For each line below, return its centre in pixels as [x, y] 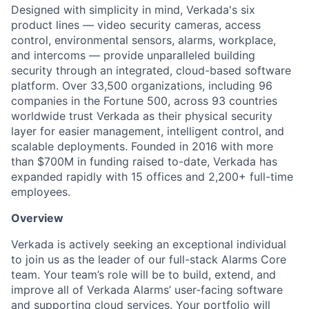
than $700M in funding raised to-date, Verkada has [144, 161]
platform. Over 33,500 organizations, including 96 [142, 85]
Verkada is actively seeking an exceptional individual [149, 244]
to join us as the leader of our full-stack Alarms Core [149, 259]
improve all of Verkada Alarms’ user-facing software [147, 289]
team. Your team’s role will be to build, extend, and [143, 274]
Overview [37, 218]
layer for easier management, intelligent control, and [148, 131]
